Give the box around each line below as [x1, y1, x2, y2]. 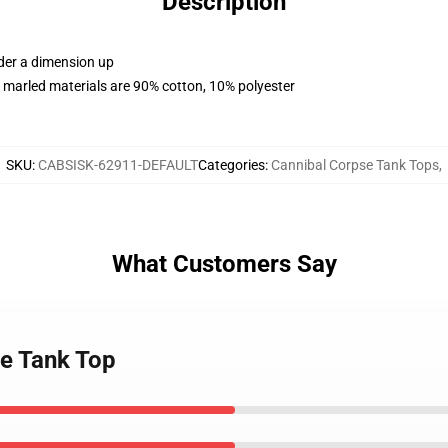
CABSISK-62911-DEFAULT [38, 157, 198, 173]
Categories [198, 157, 265, 173]
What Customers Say [111, 250, 337, 278]
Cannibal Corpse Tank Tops [271, 157, 439, 173]
